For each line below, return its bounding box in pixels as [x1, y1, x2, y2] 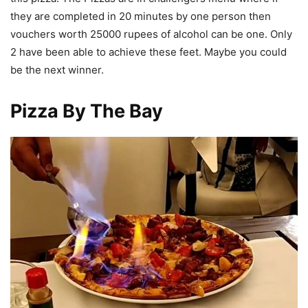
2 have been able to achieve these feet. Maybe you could [10, 45, 287, 59]
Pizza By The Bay [10, 100, 163, 123]
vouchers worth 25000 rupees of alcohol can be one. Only [10, 27, 292, 41]
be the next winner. [10, 63, 104, 77]
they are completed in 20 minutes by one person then [10, 10, 271, 23]
